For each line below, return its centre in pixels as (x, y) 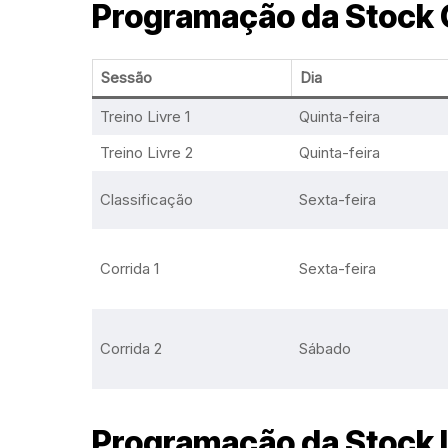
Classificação (146, 199)
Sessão (126, 77)
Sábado (324, 348)
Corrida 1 (129, 268)
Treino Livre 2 (146, 152)
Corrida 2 (130, 348)
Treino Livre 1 (144, 116)
